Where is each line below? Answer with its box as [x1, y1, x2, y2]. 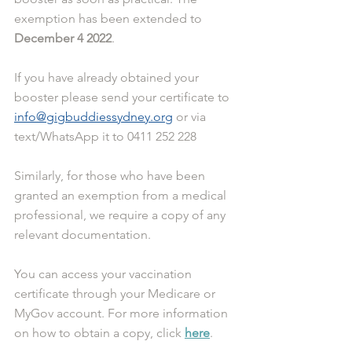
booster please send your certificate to [14, 90, 233, 105]
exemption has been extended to [14, 11, 205, 27]
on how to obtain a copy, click [14, 325, 185, 341]
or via [173, 109, 209, 125]
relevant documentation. [14, 227, 154, 243]
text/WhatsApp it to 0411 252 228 [14, 129, 196, 145]
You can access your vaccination [14, 266, 195, 282]
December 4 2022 [14, 31, 112, 46]
